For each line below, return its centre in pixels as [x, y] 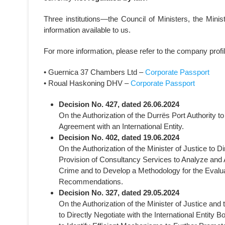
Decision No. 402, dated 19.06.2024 [119, 137]
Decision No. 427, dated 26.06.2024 [119, 104]
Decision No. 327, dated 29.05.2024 [119, 193]
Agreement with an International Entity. [121, 126]
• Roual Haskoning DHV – [87, 83]
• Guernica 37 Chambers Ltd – [94, 72]
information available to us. [87, 30]
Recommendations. [91, 182]
